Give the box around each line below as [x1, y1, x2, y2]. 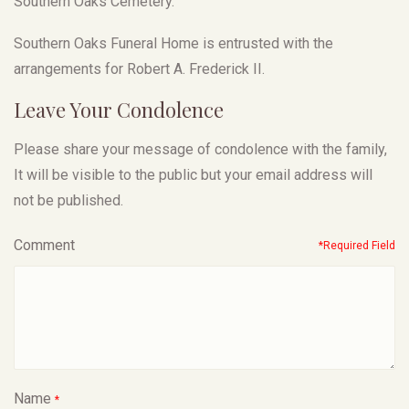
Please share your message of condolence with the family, [14, 140, 387, 158]
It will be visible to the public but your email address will [14, 165, 372, 184]
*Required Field [319, 238, 395, 252]
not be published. [14, 191, 123, 209]
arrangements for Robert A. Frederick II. [14, 59, 265, 78]
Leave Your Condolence [14, 95, 224, 123]
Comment [14, 236, 75, 254]
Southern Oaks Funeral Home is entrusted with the [14, 34, 333, 52]
